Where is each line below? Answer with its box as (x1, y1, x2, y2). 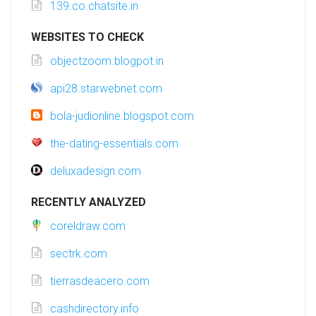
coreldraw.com (50, 219, 126, 233)
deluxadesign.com (50, 164, 141, 178)
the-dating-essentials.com (50, 137, 178, 151)
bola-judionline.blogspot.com (50, 109, 194, 123)
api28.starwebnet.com (50, 82, 162, 96)
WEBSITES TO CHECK (31, 30, 144, 44)
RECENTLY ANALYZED (31, 195, 146, 209)
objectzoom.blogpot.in (50, 54, 164, 68)
